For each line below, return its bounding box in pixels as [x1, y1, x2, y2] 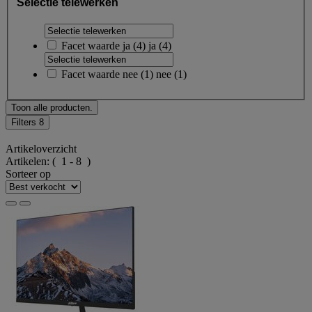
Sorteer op [6, 167, 51, 180]
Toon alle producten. [11, 102, 93, 114]
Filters [11, 117, 39, 128]
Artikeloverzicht [6, 142, 77, 155]
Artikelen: [6, 155, 52, 167]
